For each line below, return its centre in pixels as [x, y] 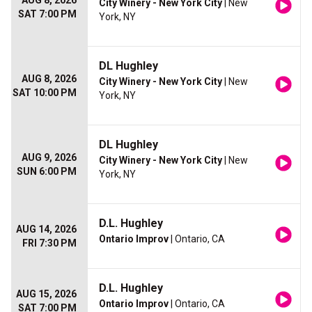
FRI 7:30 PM [49, 243]
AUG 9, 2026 [49, 158]
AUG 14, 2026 [46, 229]
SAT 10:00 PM [45, 93]
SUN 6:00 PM [47, 172]
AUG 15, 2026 [46, 294]
